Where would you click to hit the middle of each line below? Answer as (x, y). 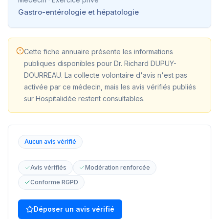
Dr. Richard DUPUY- (145, 63)
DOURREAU (43, 75)
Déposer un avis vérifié (74, 209)
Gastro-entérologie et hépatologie (78, 12)
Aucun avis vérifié (50, 142)
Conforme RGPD (54, 182)
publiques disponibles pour (68, 63)
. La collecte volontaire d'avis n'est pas (124, 75)
